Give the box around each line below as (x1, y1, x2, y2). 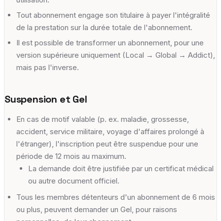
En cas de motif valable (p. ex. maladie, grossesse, (16, 114, 189, 124)
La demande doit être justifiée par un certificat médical (28, 163, 214, 173)
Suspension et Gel (4, 92, 87, 106)
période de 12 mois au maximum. (16, 151, 126, 161)
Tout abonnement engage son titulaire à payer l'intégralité (16, 10, 210, 20)
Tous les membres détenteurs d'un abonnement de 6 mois (16, 192, 215, 202)
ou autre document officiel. (28, 176, 119, 185)
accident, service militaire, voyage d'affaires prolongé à (16, 126, 204, 136)
